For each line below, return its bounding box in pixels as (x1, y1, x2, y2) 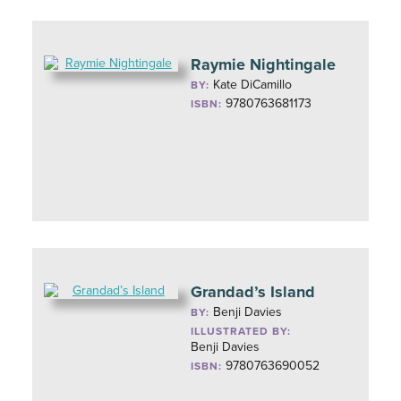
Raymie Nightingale (191, 55, 337, 74)
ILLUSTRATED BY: (191, 325, 292, 337)
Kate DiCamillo (213, 77, 293, 92)
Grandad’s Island (191, 282, 316, 302)
